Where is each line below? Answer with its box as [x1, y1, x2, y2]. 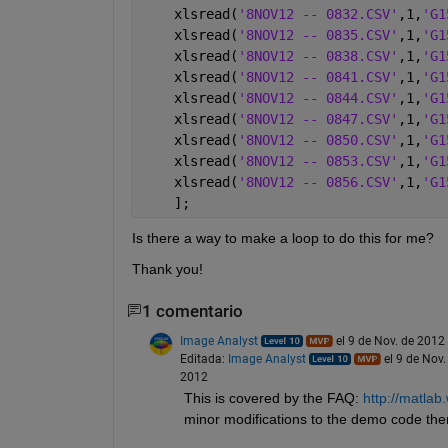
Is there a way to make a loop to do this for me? [131, 229, 434, 246]
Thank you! [131, 260, 203, 277]
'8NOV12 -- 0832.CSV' [237, 5, 398, 22]
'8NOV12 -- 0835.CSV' [237, 26, 398, 43]
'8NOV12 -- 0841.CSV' [237, 68, 398, 85]
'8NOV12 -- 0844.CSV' [237, 89, 398, 106]
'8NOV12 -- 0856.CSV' [237, 173, 398, 190]
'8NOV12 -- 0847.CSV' [237, 110, 398, 127]
